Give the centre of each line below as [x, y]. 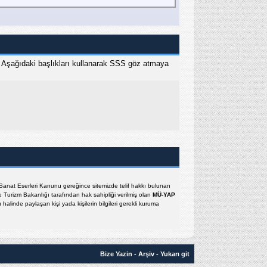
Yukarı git [175, 254]
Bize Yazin [116, 254]
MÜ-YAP [164, 194]
